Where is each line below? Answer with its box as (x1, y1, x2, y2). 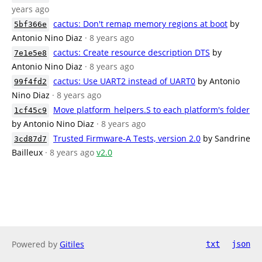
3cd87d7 (14, 135, 47, 143)
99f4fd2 (14, 77, 47, 86)
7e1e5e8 (14, 49, 47, 57)
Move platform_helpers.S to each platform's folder (53, 104, 250, 115)
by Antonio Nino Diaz (12, 118, 94, 129)
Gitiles (60, 239, 84, 250)
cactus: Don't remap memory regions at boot (53, 18, 227, 29)
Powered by (12, 239, 60, 250)
